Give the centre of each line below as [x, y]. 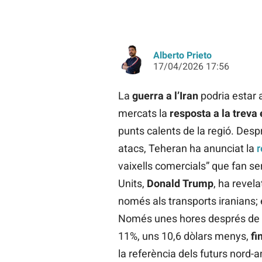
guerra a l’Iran [164, 96]
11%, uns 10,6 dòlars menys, [184, 236]
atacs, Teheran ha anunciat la [186, 149]
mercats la [144, 113]
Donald [163, 184]
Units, [132, 184]
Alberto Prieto [182, 56]
